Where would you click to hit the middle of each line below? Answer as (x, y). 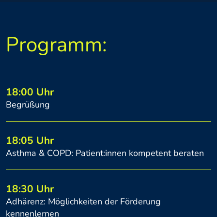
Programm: (56, 45)
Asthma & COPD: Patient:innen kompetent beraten (105, 153)
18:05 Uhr (30, 141)
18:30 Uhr (30, 189)
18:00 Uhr (30, 92)
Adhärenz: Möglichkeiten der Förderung (83, 202)
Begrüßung (28, 105)
